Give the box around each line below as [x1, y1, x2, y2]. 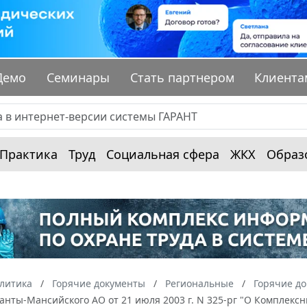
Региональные [165, 276, 234, 290]
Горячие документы [52, 276, 145, 290]
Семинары [47, 69, 110, 86]
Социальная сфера [106, 146, 219, 163]
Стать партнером [130, 69, 234, 86]
